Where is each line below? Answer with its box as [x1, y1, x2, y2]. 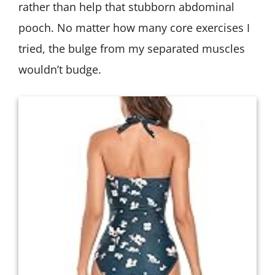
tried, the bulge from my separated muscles [18, 41, 245, 56]
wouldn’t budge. [18, 62, 101, 77]
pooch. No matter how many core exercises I [18, 20, 250, 36]
